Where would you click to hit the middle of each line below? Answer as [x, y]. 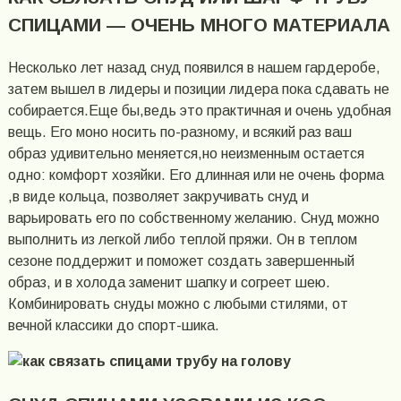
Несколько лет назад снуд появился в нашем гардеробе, [194, 67]
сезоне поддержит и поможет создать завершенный [181, 260]
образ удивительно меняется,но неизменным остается [186, 153]
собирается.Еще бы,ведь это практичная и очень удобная [199, 110]
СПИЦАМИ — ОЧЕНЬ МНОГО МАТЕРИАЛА [199, 24]
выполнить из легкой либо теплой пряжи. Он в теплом [182, 239]
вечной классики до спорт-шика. [113, 325]
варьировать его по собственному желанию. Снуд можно [193, 218]
